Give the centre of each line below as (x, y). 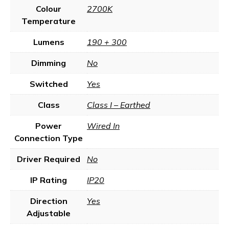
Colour (49, 9)
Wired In (103, 126)
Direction (49, 201)
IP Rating (49, 180)
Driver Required (49, 159)
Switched (49, 84)
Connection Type (49, 138)
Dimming (49, 63)
